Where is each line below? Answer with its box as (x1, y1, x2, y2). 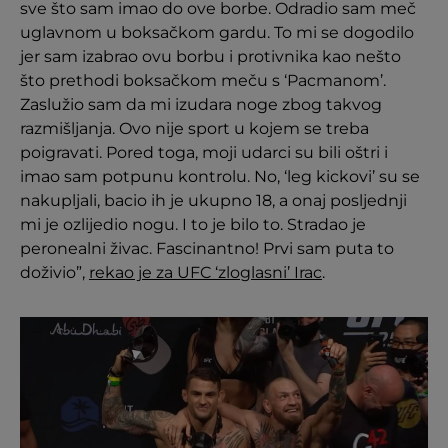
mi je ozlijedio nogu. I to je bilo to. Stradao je (20, 215, 366, 234)
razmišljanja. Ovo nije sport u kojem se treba (20, 119, 369, 138)
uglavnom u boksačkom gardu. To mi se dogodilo (20, 23, 414, 42)
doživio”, (20, 263, 89, 282)
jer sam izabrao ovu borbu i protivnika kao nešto (20, 47, 401, 66)
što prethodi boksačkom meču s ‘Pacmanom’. (20, 71, 386, 90)
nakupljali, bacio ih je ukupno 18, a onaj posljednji (20, 191, 407, 210)
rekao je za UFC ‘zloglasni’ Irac (89, 263, 322, 282)
